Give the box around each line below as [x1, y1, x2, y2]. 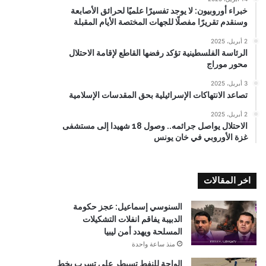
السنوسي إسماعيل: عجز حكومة [73, 202, 182, 211]
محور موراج [207, 59, 248, 69]
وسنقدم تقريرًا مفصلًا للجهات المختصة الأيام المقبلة [74, 17, 248, 27]
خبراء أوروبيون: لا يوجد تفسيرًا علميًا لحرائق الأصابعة [71, 6, 248, 15]
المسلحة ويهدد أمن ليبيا [104, 227, 182, 236]
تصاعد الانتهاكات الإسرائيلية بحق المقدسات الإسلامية [69, 90, 248, 100]
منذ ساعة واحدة [132, 240, 175, 248]
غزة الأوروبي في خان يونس [154, 132, 248, 142]
